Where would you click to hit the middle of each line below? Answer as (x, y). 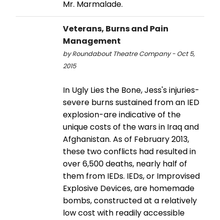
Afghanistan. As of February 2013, (126, 139)
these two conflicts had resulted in (129, 151)
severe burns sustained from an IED (131, 102)
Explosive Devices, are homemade (129, 188)
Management (92, 41)
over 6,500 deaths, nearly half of (125, 164)
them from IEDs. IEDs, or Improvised (131, 176)
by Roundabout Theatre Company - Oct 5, (129, 54)
